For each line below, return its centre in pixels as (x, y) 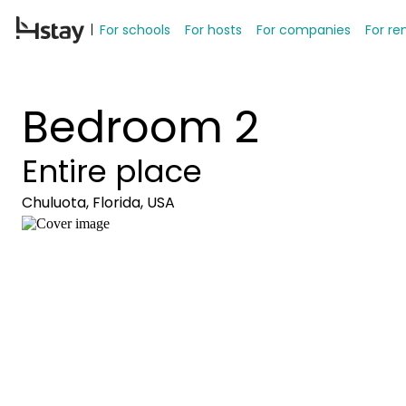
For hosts (213, 29)
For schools (135, 29)
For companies (304, 29)
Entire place (112, 171)
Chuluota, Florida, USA (98, 203)
